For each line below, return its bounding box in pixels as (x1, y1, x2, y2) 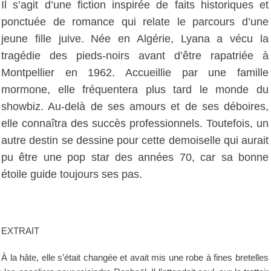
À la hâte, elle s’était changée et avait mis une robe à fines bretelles (1, 252, 269, 263)
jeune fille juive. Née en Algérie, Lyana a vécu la (1, 33, 269, 45)
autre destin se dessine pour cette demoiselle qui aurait (1, 134, 269, 146)
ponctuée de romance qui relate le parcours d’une (1, 16, 269, 28)
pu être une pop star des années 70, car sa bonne (1, 151, 269, 163)
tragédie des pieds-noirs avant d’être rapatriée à (1, 50, 269, 62)
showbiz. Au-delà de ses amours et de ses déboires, (1, 100, 269, 113)
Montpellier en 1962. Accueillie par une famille (1, 67, 269, 79)
